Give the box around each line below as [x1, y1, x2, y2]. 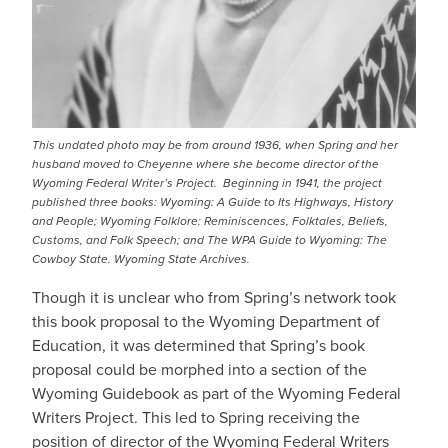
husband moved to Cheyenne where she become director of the [32, 155, 379, 173]
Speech [136, 231, 177, 249]
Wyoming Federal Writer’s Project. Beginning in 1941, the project [32, 174, 382, 192]
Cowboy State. [32, 250, 114, 268]
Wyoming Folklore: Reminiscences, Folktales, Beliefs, [100, 212, 388, 230]
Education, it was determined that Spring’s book [32, 334, 365, 356]
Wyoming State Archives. [114, 250, 250, 268]
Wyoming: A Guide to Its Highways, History [160, 193, 393, 211]
